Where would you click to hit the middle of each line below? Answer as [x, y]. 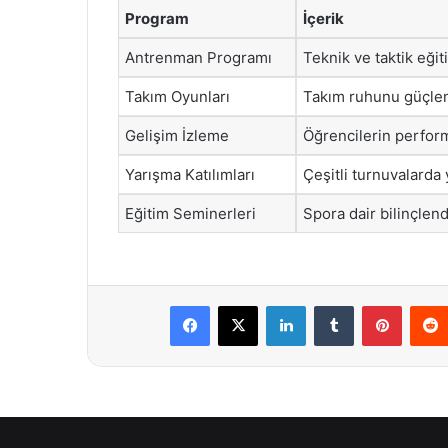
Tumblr [374, 305]
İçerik [323, 18]
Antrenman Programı [198, 57]
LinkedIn [331, 305]
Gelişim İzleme [177, 135]
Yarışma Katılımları [190, 174]
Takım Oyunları [177, 96]
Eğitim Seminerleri [190, 213]
